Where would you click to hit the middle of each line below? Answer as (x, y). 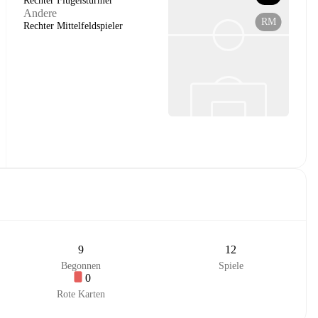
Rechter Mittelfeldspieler (73, 26)
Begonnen (81, 266)
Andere (40, 13)
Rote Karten (81, 294)
